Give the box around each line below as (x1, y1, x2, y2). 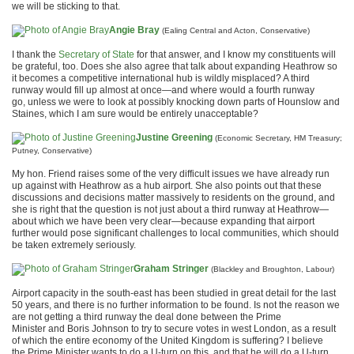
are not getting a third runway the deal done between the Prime (12, 311, 281, 322)
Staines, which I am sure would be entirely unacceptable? (12, 108, 258, 119)
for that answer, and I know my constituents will (134, 49, 336, 60)
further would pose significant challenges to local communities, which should (12, 228, 339, 239)
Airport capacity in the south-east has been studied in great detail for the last (12, 288, 336, 299)
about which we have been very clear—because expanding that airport (12, 216, 314, 227)
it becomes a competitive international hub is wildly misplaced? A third (12, 73, 310, 84)
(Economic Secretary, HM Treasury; (215, 134, 342, 143)
